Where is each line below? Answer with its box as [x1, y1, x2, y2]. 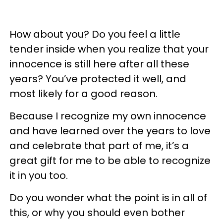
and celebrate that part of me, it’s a [9, 139, 189, 153]
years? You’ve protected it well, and [9, 72, 186, 86]
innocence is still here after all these [9, 57, 189, 71]
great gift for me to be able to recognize [9, 154, 211, 167]
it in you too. [9, 168, 68, 182]
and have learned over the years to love [9, 124, 211, 138]
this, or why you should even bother [9, 206, 185, 220]
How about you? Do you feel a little [9, 27, 180, 41]
